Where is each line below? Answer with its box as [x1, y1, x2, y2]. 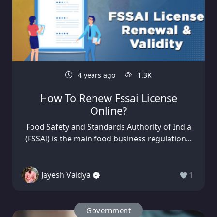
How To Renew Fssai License [40, 91, 177, 106]
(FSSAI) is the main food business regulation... [25, 133, 192, 144]
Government [86, 205, 131, 216]
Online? [90, 104, 127, 118]
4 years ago [76, 70, 115, 80]
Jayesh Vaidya [41, 169, 91, 180]
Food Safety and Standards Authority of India [26, 122, 191, 133]
